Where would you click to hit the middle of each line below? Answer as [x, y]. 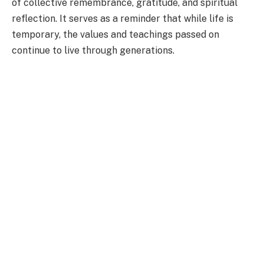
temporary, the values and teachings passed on [115, 35]
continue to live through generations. [93, 51]
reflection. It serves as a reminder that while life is [123, 19]
